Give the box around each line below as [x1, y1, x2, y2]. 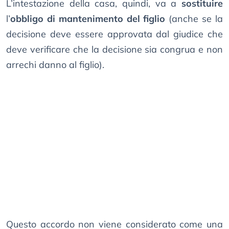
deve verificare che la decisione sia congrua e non [6, 43, 223, 56]
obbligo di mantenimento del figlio [10, 13, 166, 25]
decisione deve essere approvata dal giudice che [6, 28, 223, 40]
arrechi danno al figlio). [6, 59, 104, 71]
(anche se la [165, 13, 223, 25]
